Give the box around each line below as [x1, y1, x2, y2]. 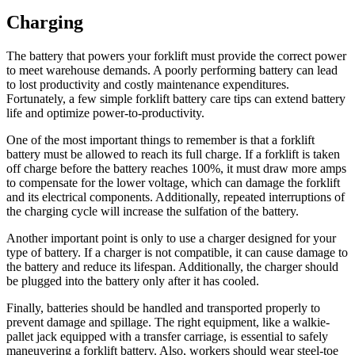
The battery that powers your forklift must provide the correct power [6, 49, 346, 63]
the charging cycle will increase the [6, 204, 185, 219]
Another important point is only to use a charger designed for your [6, 231, 336, 246]
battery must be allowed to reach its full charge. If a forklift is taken [6, 147, 340, 162]
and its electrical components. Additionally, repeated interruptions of [6, 190, 345, 204]
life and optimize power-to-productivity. [6, 106, 204, 120]
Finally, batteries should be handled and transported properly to [6, 301, 320, 315]
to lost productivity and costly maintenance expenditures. [6, 78, 289, 92]
